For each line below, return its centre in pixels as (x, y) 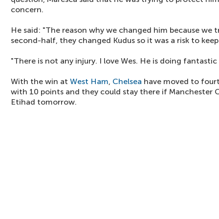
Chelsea (127, 81)
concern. (27, 10)
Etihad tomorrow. (44, 102)
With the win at (40, 81)
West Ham (89, 81)
